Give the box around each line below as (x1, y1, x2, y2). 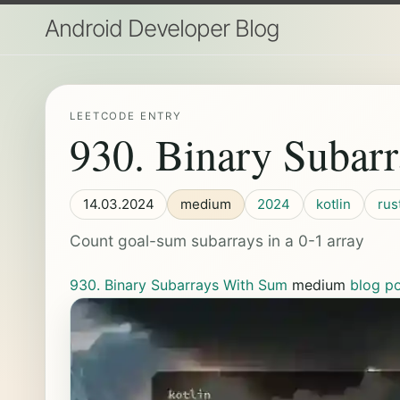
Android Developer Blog (45, 14, 279, 42)
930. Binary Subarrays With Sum (70, 276, 288, 295)
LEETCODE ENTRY (70, 110, 182, 123)
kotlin (316, 195, 352, 212)
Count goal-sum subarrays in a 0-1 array (70, 231, 365, 251)
